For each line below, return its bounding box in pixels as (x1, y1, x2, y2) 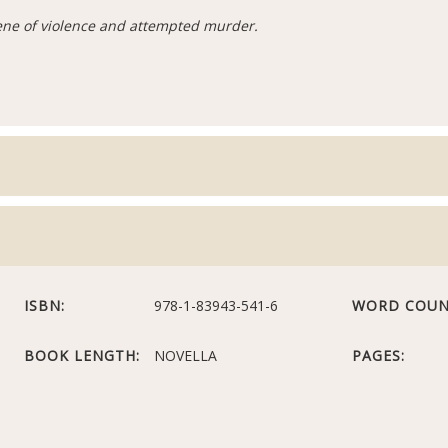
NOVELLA (154, 346, 218, 366)
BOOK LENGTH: (24, 346, 141, 366)
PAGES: (351, 346, 405, 366)
